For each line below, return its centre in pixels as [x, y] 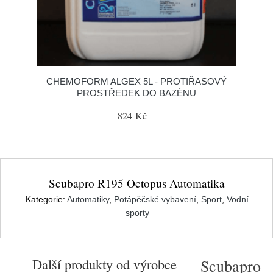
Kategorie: [46, 199]
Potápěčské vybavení [155, 199]
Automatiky [88, 199]
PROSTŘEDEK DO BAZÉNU [136, 93]
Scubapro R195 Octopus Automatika [136, 183]
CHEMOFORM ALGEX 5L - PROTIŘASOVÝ [136, 81]
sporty [137, 213]
